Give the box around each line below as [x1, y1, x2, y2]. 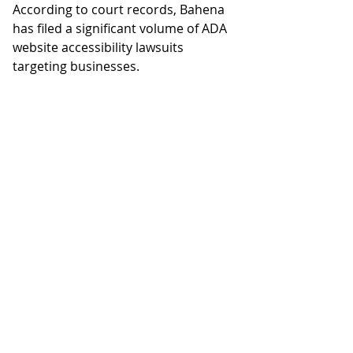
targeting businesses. [13, 58, 139, 75]
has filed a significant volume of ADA [13, 20, 230, 37]
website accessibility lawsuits [13, 39, 187, 56]
